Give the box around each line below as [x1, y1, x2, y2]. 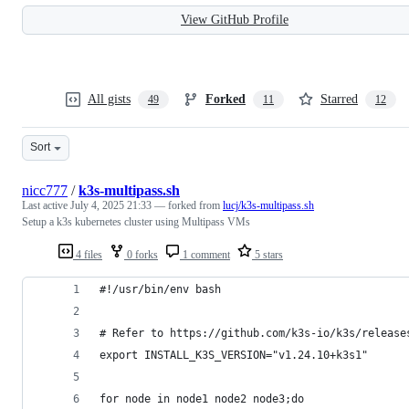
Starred [320, 91, 358, 106]
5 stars [252, 247, 283, 261]
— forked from [154, 198, 223, 212]
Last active [22, 198, 70, 212]
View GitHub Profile [181, 12, 288, 26]
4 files [73, 247, 102, 261]
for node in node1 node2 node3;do [100, 392, 304, 405]
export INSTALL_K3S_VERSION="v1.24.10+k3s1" [100, 348, 368, 362]
